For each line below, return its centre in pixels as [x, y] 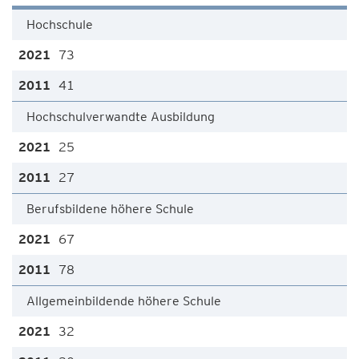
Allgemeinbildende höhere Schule [124, 301]
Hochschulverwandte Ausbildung [121, 117]
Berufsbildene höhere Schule [110, 209]
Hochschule [60, 24]
